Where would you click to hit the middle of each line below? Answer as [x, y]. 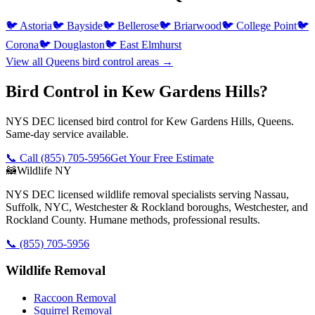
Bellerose [138, 25]
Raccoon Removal [75, 298]
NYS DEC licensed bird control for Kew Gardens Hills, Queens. [150, 121]
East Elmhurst [150, 44]
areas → [153, 61]
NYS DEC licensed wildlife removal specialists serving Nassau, [147, 194]
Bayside [85, 25]
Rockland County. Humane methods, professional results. [133, 219]
